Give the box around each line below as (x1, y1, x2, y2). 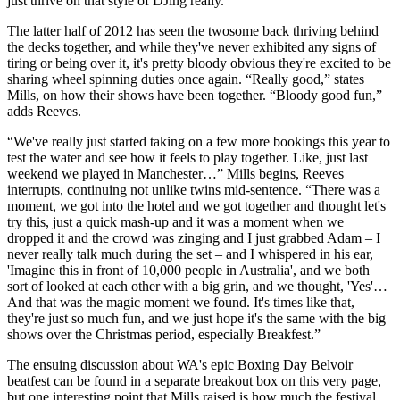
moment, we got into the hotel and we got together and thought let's (7, 197, 386, 213)
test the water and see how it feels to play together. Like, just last (7, 149, 368, 165)
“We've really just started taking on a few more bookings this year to (7, 133, 390, 149)
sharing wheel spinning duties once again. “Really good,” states (7, 71, 364, 87)
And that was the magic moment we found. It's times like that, (7, 294, 354, 310)
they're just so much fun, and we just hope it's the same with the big (7, 310, 386, 326)
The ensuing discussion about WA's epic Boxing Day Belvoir (7, 356, 353, 372)
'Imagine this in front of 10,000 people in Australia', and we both (7, 262, 370, 278)
